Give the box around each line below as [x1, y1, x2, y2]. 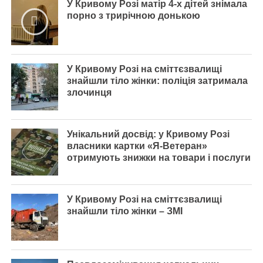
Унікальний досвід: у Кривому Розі [66, 129, 230, 139]
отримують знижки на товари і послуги [66, 153, 251, 163]
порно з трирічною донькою [66, 11, 200, 21]
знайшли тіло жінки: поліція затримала [66, 76, 248, 86]
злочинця [66, 87, 112, 97]
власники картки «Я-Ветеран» [66, 141, 207, 151]
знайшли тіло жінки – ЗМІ [66, 206, 183, 216]
